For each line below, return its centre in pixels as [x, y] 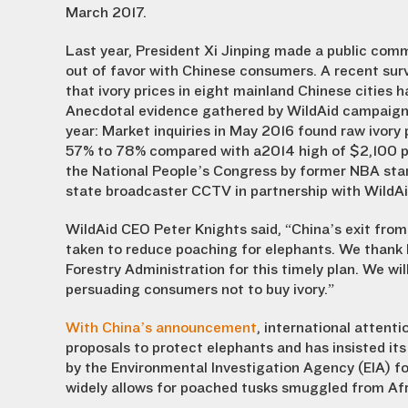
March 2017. [106, 13]
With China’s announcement [161, 328]
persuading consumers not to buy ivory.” [200, 290]
